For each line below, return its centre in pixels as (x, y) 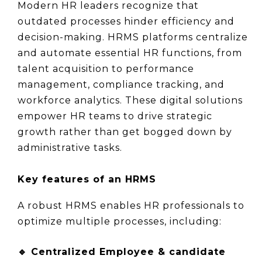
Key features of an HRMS (87, 180)
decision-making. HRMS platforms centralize (133, 37)
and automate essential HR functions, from (130, 53)
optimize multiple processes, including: (120, 222)
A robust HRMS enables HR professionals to (131, 206)
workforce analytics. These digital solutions (130, 100)
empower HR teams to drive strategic (115, 116)
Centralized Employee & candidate (128, 252)
